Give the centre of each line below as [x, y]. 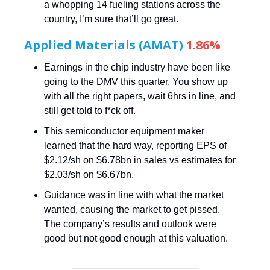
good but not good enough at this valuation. [136, 238]
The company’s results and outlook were [130, 224]
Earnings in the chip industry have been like [137, 67]
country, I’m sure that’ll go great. [111, 19]
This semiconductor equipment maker [124, 131]
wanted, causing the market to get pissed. [132, 209]
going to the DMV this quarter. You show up [136, 81]
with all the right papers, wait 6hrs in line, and [140, 96]
